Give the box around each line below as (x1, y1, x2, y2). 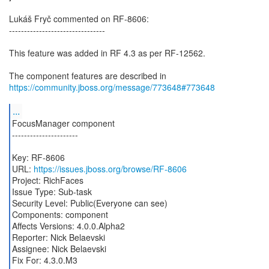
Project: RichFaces (11, 174, 83, 186)
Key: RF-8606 (11, 151, 65, 163)
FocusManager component (11, 117, 115, 129)
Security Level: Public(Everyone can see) (11, 197, 168, 209)
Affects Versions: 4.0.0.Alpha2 (11, 220, 125, 232)
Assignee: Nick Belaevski (11, 243, 106, 255)
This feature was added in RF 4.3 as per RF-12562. (9, 47, 205, 59)
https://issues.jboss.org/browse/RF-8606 (33, 163, 187, 175)
